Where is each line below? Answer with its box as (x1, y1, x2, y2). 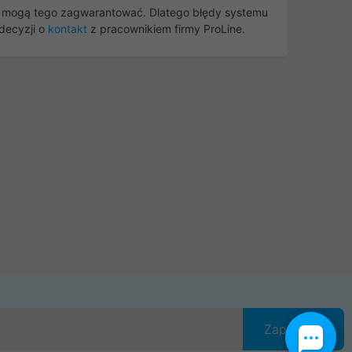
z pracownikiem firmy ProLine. (87, 22, 245, 35)
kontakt (48, 22, 87, 35)
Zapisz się (264, 321, 323, 337)
